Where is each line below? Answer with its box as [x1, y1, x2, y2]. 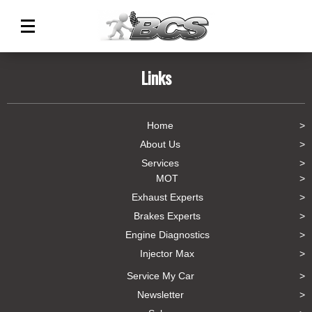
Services [141, 157, 179, 169]
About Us [140, 139, 180, 150]
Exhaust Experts [131, 192, 203, 203]
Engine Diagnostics [125, 229, 210, 240]
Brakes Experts [134, 210, 201, 221]
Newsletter [136, 289, 184, 300]
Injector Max [140, 248, 194, 259]
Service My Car [126, 270, 194, 281]
